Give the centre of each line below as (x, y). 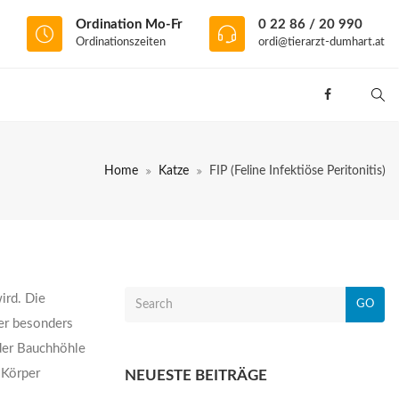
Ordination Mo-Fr (129, 25)
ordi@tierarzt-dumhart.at (322, 43)
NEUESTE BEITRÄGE (196, 375)
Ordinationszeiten (121, 43)
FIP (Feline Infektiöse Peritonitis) (297, 171)
